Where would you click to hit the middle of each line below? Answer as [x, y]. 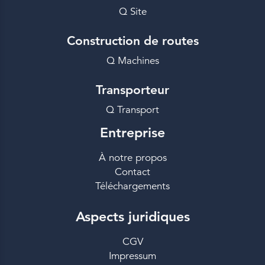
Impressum [132, 256]
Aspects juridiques [132, 217]
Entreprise [132, 133]
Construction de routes [132, 41]
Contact [132, 172]
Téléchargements [132, 186]
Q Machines [132, 61]
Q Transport [132, 110]
